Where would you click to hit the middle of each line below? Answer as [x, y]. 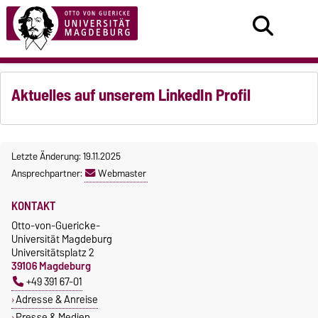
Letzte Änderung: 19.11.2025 [66, 156]
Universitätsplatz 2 [53, 252]
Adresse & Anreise [56, 299]
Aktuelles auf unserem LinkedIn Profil [131, 95]
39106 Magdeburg [51, 265]
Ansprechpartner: [48, 173]
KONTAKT [34, 205]
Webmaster [122, 173]
